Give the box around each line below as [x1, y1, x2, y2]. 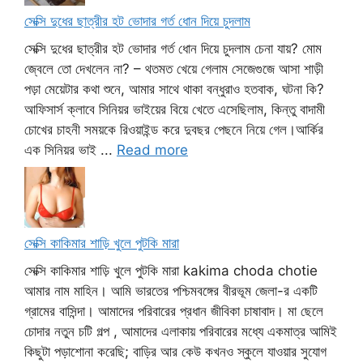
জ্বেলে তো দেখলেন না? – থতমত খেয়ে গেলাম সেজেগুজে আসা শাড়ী [24, 60, 323, 77]
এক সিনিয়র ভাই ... [24, 141, 117, 158]
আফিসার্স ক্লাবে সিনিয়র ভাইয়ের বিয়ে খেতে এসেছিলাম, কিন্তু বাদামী [24, 100, 325, 117]
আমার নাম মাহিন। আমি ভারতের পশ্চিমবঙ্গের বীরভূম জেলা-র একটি [24, 282, 318, 299]
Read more [117, 141, 188, 158]
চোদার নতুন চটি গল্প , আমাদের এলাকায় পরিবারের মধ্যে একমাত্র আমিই [24, 322, 337, 340]
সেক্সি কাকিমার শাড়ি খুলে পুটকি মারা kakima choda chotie [24, 262, 318, 279]
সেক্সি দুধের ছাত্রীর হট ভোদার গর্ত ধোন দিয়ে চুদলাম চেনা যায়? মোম [24, 40, 322, 57]
